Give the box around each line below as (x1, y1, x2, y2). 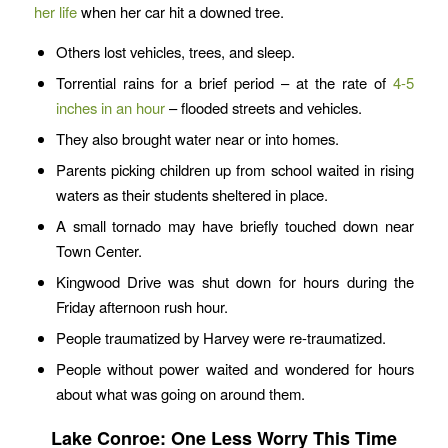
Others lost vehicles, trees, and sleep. (55, 41, 295, 63)
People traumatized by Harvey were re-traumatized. (55, 327, 386, 349)
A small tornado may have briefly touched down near (55, 215, 415, 237)
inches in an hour (55, 97, 169, 119)
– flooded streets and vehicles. (168, 97, 362, 119)
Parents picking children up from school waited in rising (55, 159, 415, 181)
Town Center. (55, 240, 142, 262)
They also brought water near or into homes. (55, 128, 339, 150)
